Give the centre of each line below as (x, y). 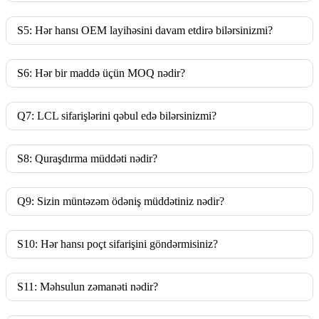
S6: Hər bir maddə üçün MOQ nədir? (101, 73)
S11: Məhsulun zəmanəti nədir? (88, 287)
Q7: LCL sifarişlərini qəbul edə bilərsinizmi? (117, 116)
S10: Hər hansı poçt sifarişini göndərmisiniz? (117, 244)
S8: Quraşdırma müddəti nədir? (87, 159)
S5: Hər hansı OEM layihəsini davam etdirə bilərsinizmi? (145, 31)
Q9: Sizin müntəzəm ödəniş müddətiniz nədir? (121, 202)
